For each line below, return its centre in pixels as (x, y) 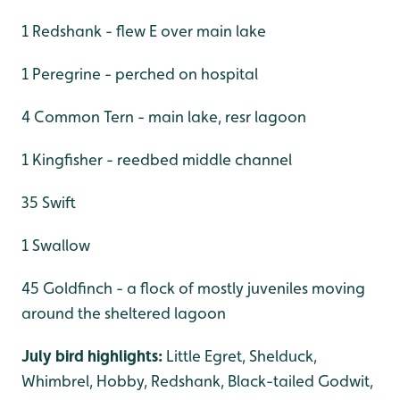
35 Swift (49, 202)
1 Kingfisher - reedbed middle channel (157, 159)
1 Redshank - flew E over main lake (144, 31)
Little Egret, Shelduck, (240, 356)
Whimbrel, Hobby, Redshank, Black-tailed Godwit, (197, 381)
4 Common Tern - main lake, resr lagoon (164, 117)
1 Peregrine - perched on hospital (140, 74)
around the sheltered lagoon (124, 313)
